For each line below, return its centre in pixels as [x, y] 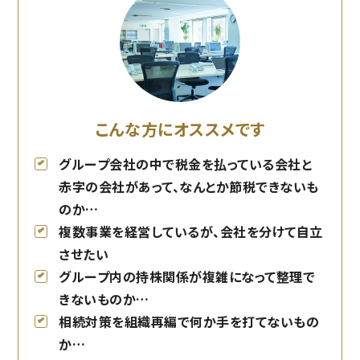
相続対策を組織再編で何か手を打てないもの [189, 321]
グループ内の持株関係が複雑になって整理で [187, 276]
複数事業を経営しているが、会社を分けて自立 [191, 231]
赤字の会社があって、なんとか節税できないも [189, 186]
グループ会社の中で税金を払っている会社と [186, 164]
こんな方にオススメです [180, 129]
